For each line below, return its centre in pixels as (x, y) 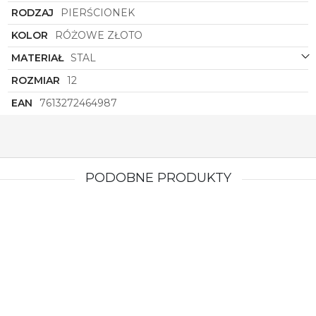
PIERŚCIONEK (98, 12)
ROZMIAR (36, 80)
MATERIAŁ (38, 57)
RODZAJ (33, 12)
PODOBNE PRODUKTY (158, 177)
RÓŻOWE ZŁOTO (99, 35)
